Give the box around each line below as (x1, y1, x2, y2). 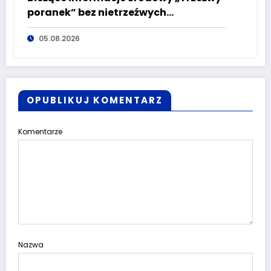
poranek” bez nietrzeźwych (27, 5, 166, 20)
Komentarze (18, 126, 62, 137)
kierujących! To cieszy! (27, 20, 145, 34)
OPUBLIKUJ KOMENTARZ (27, 94, 163, 107)
